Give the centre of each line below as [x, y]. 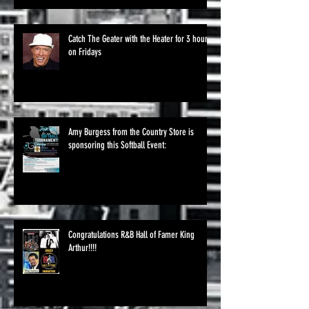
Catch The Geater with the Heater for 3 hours [140, 39]
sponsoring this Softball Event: [117, 145]
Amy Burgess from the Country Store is [131, 132]
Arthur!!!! [82, 248]
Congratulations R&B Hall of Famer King [131, 235]
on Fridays [85, 52]
